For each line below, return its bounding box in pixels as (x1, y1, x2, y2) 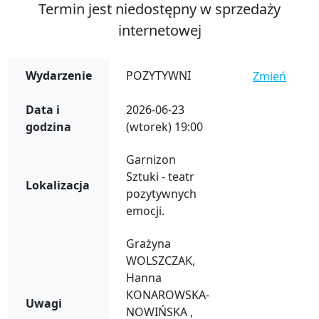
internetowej (117, 20, 202, 40)
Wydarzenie (26, 67, 92, 83)
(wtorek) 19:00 (126, 118, 203, 135)
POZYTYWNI (126, 67, 191, 83)
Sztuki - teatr (126, 168, 194, 184)
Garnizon (126, 151, 176, 167)
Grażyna (126, 235, 171, 251)
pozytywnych (126, 185, 197, 202)
